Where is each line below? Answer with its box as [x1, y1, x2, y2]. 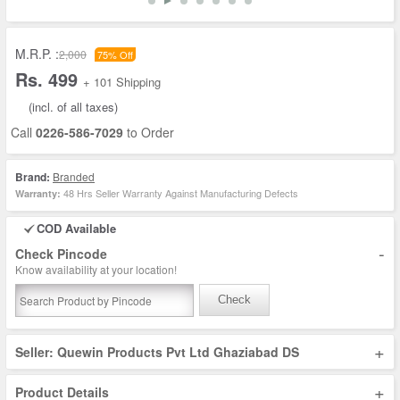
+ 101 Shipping [83, 73, 161, 90]
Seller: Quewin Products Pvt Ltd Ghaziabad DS [15, 343, 299, 361]
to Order [123, 123, 174, 141]
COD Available [37, 220, 116, 237]
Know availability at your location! [15, 262, 177, 277]
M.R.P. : [15, 45, 59, 62]
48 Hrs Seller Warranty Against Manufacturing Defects [61, 186, 298, 200]
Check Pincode [15, 245, 107, 262]
